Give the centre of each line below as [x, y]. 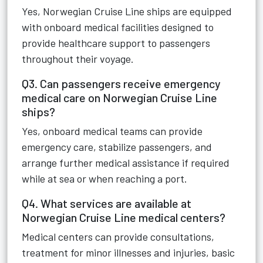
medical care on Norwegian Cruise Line [119, 97]
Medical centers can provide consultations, [118, 237]
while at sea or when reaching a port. [104, 178]
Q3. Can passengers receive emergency [121, 83]
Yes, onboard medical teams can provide [112, 131]
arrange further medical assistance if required [126, 163]
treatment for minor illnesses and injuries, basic [128, 252]
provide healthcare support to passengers [116, 43]
